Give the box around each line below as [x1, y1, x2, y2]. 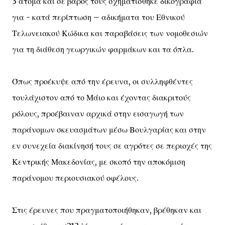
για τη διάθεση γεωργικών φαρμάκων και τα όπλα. [12, 44, 194, 54]
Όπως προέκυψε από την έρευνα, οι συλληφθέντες [12, 76, 193, 86]
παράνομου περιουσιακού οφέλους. [12, 173, 139, 183]
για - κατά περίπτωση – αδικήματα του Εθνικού [12, 12, 185, 22]
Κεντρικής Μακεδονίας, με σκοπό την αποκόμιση [12, 157, 185, 167]
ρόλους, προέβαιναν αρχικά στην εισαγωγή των [12, 108, 184, 119]
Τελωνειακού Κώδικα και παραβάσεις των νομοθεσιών [12, 28, 208, 38]
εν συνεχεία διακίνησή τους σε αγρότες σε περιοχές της [12, 141, 212, 151]
